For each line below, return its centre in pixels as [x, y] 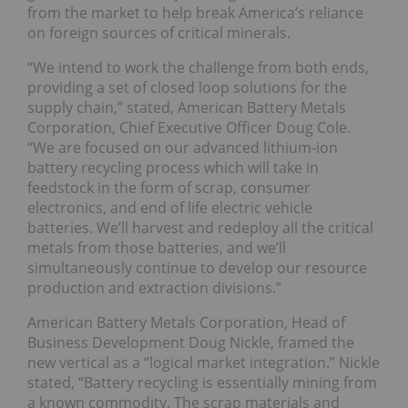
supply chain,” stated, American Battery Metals [187, 108]
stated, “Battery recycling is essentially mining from [202, 383]
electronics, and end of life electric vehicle [170, 208]
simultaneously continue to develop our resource [197, 268]
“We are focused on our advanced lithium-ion [183, 148]
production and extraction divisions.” [154, 288]
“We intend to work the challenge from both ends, [198, 68]
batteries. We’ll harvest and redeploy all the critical [200, 228]
